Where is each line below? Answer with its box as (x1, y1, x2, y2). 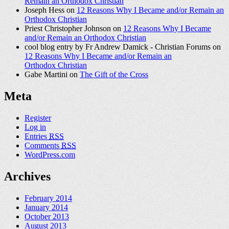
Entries (25, 131, 49, 141)
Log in (25, 122, 46, 131)
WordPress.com (25, 150, 75, 159)
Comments (25, 141, 61, 150)
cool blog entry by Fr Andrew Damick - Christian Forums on (25, 42, 221, 51)
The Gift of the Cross (80, 70, 148, 79)
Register (25, 113, 51, 122)
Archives (4, 169, 51, 183)
